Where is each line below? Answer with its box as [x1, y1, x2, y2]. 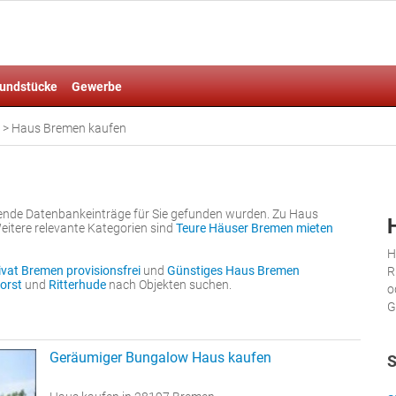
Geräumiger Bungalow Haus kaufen [49, 349, 271, 366]
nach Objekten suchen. [106, 278, 232, 292]
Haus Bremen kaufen [11, 121, 126, 135]
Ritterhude [49, 278, 106, 292]
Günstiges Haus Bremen [167, 263, 300, 278]
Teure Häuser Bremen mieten [176, 221, 333, 235]
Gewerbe [72, 80, 122, 94]
